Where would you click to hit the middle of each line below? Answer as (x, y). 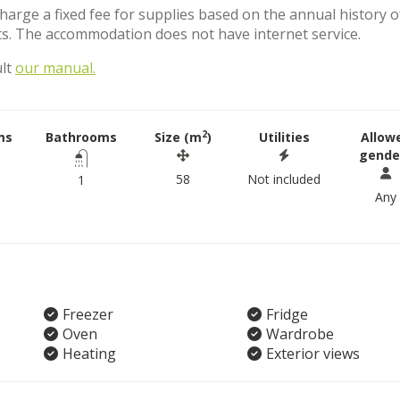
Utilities (284, 137)
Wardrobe (300, 334)
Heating (89, 354)
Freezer (88, 314)
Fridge (287, 314)
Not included (284, 179)
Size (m (178, 137)
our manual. (55, 68)
